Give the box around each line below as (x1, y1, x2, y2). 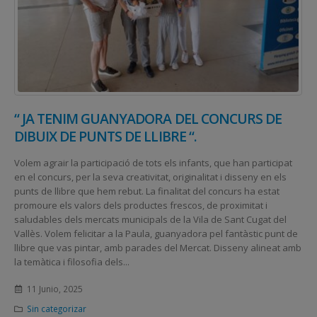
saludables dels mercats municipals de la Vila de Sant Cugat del (14, 212, 287, 226)
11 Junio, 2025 (26, 283, 83, 295)
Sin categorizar (26, 303, 86, 315)
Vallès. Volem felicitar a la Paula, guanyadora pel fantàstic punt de (14, 226, 298, 240)
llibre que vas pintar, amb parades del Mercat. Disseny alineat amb (14, 241, 301, 254)
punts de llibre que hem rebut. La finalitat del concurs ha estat (14, 184, 279, 197)
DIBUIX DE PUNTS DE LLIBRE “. (14, 126, 197, 146)
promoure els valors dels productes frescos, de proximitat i (14, 198, 267, 212)
